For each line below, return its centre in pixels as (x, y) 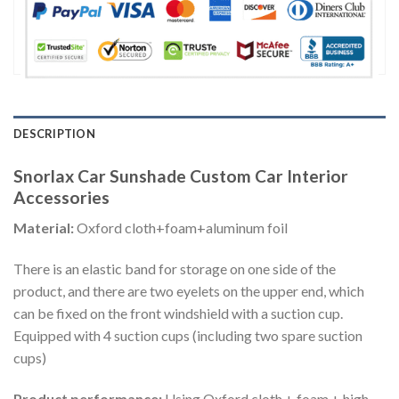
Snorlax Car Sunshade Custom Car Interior (181, 175)
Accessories (61, 197)
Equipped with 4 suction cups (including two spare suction (188, 335)
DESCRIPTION (54, 133)
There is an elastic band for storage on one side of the (175, 268)
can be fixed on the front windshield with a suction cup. (178, 313)
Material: (45, 228)
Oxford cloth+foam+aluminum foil (182, 228)
